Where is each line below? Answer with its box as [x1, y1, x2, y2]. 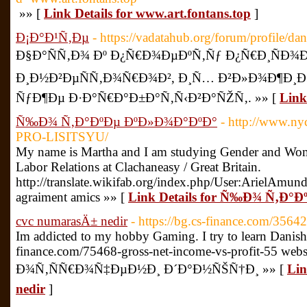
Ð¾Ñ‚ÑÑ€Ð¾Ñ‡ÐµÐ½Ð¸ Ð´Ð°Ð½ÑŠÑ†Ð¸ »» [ [16, 262, 287, 276]
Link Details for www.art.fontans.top [44, 6, 251, 21]
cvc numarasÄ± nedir [16, 214, 127, 228]
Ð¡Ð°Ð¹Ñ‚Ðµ [16, 30, 89, 45]
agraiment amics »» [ [16, 190, 128, 204]
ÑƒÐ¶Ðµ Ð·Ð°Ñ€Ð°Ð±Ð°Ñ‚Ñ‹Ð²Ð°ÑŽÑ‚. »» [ [16, 90, 280, 105]
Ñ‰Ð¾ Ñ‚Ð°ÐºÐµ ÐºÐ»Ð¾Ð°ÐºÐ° [16, 114, 217, 129]
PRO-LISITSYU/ [16, 130, 108, 144]
